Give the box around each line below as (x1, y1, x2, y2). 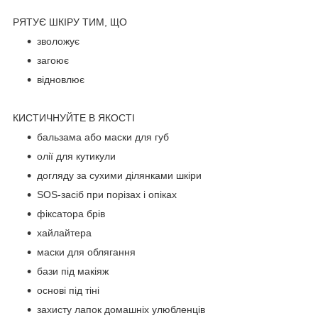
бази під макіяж (37, 265, 109, 277)
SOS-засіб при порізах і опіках (37, 188, 177, 200)
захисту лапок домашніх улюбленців (37, 303, 205, 315)
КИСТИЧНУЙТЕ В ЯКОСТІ (13, 111, 135, 124)
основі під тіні (37, 284, 99, 296)
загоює (37, 54, 69, 66)
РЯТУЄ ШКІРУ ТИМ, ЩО (13, 16, 127, 28)
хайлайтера (37, 226, 92, 238)
